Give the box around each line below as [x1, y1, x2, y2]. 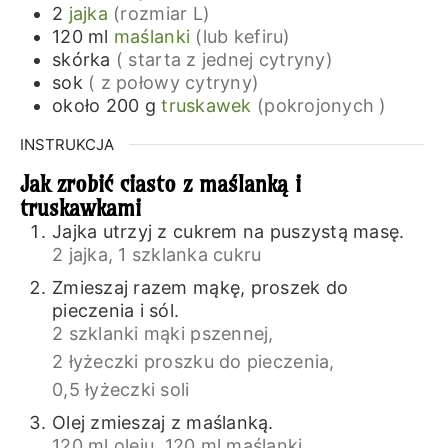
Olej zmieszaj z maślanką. [51, 411, 274, 433]
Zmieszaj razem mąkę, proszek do [51, 276, 349, 298]
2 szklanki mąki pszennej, [51, 322, 274, 344]
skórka [51, 48, 111, 70]
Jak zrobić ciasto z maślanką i [19, 169, 301, 198]
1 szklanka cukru [118, 243, 262, 265]
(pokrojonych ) [256, 94, 387, 116]
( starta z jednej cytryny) [115, 48, 333, 70]
